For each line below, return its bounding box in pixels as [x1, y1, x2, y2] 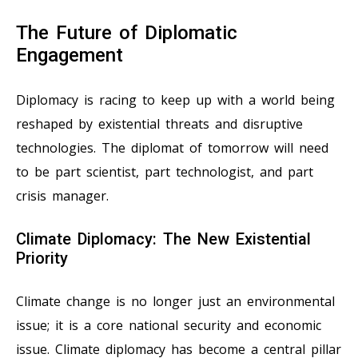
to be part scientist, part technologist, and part [16, 163, 313, 181]
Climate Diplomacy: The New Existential [16, 229, 311, 249]
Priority [16, 249, 68, 268]
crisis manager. [16, 187, 109, 205]
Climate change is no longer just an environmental [16, 292, 335, 311]
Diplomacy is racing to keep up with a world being [16, 91, 335, 109]
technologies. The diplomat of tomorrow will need [16, 139, 328, 157]
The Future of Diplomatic [16, 22, 237, 45]
